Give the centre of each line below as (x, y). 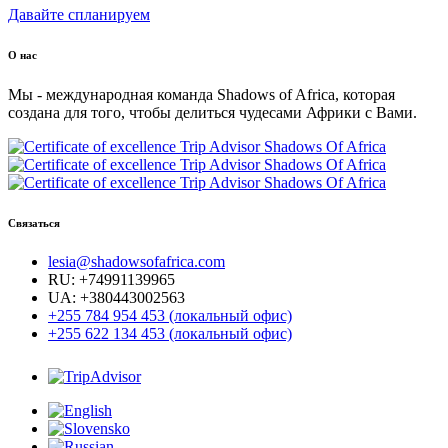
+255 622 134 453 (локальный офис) (170, 334)
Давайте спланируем (79, 14)
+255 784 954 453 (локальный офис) (170, 316)
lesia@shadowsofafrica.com (136, 262)
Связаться (34, 222)
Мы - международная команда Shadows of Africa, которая (201, 94)
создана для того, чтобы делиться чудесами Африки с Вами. (212, 112)
